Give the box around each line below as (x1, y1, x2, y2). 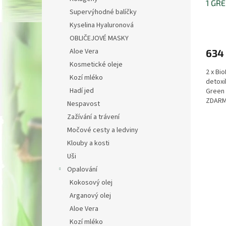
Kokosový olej (70, 178, 112, 188)
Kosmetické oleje (70, 60, 123, 70)
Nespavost (67, 99, 100, 109)
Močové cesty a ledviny (67, 125, 138, 135)
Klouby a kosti (67, 138, 109, 148)
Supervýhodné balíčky (70, 7, 137, 17)
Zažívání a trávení (67, 112, 120, 122)
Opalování (67, 164, 97, 175)
